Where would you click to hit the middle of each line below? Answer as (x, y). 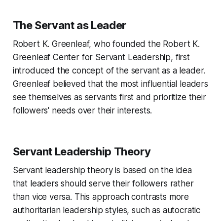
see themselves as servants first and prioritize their (109, 97)
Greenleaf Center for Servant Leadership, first (101, 57)
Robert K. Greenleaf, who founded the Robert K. (106, 44)
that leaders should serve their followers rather (103, 184)
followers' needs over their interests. (82, 111)
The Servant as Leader (69, 25)
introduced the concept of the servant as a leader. (109, 71)
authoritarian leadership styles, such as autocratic (107, 210)
